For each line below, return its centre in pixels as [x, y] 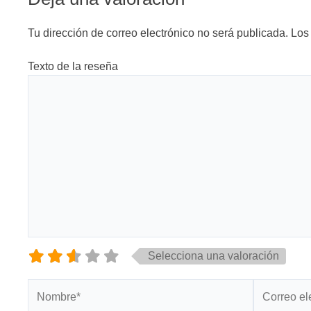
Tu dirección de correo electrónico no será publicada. [158, 33]
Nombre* [49, 286]
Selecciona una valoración [213, 256]
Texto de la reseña [73, 66]
